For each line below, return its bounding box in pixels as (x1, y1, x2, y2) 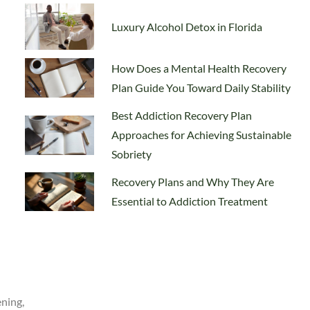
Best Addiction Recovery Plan (111, 109, 252, 122)
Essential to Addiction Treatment (111, 194, 268, 208)
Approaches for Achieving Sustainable (111, 128, 291, 142)
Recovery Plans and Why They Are (111, 175, 274, 189)
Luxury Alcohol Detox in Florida (111, 19, 262, 33)
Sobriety (111, 147, 152, 161)
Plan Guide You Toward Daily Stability (111, 80, 291, 94)
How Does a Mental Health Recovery (111, 61, 286, 75)
